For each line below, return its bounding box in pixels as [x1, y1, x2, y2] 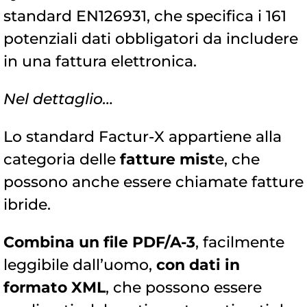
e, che [215, 150, 260, 169]
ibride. [3, 195, 51, 214]
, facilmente [195, 233, 284, 252]
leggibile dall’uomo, [3, 256, 156, 275]
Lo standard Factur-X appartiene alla [3, 127, 282, 147]
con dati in [156, 256, 240, 275]
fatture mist [120, 150, 215, 169]
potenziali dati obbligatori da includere [3, 29, 298, 49]
